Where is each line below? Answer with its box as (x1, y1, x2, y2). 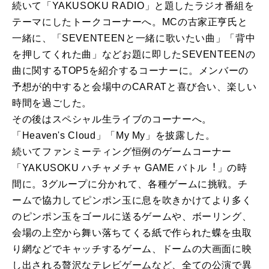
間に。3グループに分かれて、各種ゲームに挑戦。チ (12, 179, 248, 190)
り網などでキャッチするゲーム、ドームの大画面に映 (12, 244, 252, 255)
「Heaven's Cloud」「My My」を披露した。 (12, 130, 216, 141)
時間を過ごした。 (12, 98, 92, 109)
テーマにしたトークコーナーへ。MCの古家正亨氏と (12, 17, 248, 28)
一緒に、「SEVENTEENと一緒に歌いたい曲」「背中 (12, 33, 256, 44)
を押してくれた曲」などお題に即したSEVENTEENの (12, 49, 256, 60)
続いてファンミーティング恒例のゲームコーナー (12, 147, 232, 157)
